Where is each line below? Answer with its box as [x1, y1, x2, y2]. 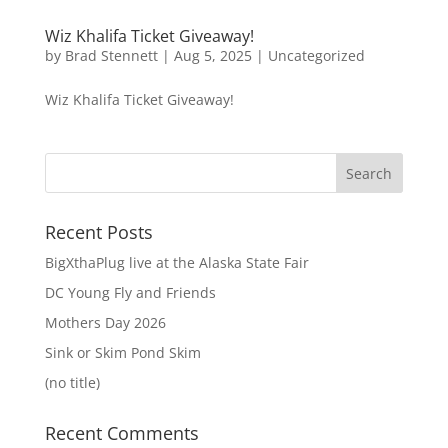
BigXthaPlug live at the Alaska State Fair [44, 253, 309, 272]
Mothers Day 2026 [44, 313, 166, 332]
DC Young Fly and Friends [44, 283, 216, 302]
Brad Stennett [64, 46, 158, 65]
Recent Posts [44, 220, 153, 244]
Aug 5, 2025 [173, 46, 252, 65]
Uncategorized [267, 46, 365, 65]
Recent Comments [44, 421, 199, 445]
